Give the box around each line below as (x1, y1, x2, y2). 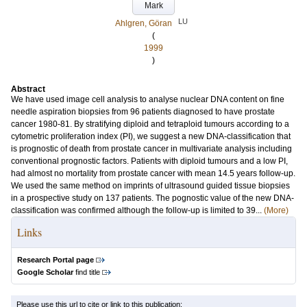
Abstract (11, 84, 45, 94)
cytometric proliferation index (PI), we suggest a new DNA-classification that (11, 132, 291, 141)
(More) (264, 206, 288, 215)
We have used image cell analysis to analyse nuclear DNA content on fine (11, 95, 284, 104)
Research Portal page (17, 256, 94, 264)
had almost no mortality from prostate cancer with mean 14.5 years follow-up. (11, 169, 295, 178)
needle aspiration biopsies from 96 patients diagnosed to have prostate (11, 107, 275, 116)
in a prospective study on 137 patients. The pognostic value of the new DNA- (11, 193, 294, 203)
